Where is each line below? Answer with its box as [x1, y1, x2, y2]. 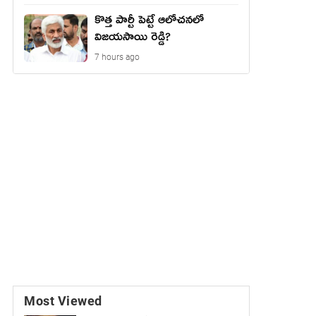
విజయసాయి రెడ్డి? [95, 29, 171, 50]
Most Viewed [24, 293, 102, 308]
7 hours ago [95, 52, 140, 62]
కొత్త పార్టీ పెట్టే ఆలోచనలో [95, 12, 204, 33]
